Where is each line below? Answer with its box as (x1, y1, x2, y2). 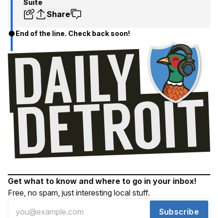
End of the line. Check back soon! (16, 29, 130, 37)
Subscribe (159, 207, 199, 217)
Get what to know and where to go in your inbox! (8, 176, 197, 186)
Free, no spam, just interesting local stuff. (8, 188, 150, 198)
